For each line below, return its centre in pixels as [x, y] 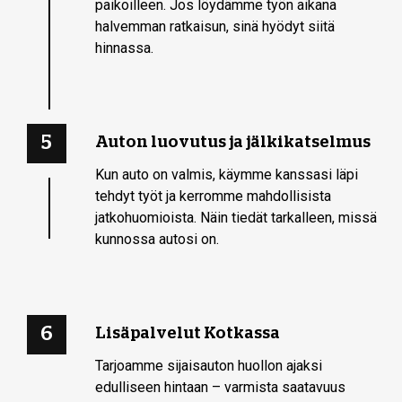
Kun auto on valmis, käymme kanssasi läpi [227, 174]
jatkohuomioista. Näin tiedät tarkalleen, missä [236, 217]
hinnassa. [125, 48]
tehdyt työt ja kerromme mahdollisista [214, 196]
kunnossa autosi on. [157, 239]
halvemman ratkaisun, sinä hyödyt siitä [215, 26]
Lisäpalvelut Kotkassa [188, 332]
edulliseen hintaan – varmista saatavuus [221, 387]
